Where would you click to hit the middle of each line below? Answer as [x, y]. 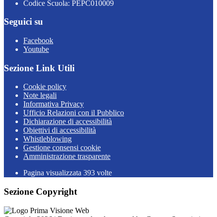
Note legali [40, 95]
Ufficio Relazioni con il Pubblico [74, 113]
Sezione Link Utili [39, 68]
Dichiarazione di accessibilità [68, 122]
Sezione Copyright [40, 192]
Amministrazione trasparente [67, 156]
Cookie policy [45, 87]
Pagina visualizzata [53, 173]
